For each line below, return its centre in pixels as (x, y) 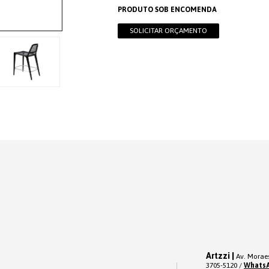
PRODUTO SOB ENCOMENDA (167, 10)
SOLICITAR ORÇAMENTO (168, 31)
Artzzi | (220, 256)
